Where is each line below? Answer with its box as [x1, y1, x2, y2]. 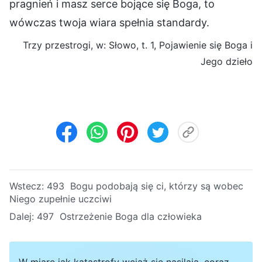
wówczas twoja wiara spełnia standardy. [9, 16, 209, 29]
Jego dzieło [201, 55, 253, 67]
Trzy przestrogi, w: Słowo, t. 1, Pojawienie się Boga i [23, 39, 253, 51]
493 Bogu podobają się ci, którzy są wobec [47, 180, 243, 192]
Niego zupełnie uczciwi [9, 192, 112, 205]
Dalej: [9, 210, 37, 222]
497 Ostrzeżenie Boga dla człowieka [37, 210, 202, 222]
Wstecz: [9, 180, 47, 192]
